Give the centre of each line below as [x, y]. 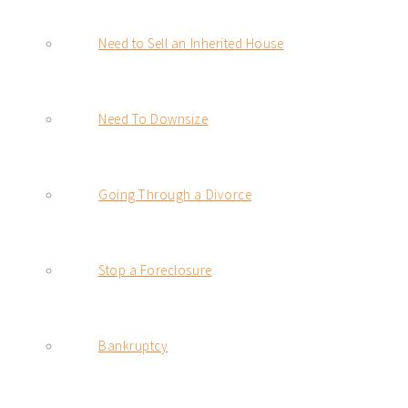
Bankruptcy [133, 346]
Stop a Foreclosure [155, 270]
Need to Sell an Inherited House [191, 44]
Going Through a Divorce [175, 195]
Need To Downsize [153, 119]
